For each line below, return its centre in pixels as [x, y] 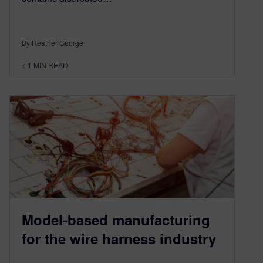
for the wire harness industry [119, 238]
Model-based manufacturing [116, 219]
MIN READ [51, 65]
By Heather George [53, 43]
